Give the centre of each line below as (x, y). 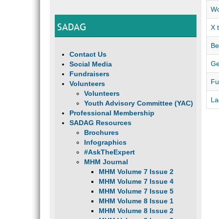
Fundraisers (89, 74)
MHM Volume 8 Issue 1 (136, 201)
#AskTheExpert (109, 152)
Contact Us (88, 54)
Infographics (105, 142)
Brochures (101, 132)
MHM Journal (106, 162)
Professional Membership (112, 113)
